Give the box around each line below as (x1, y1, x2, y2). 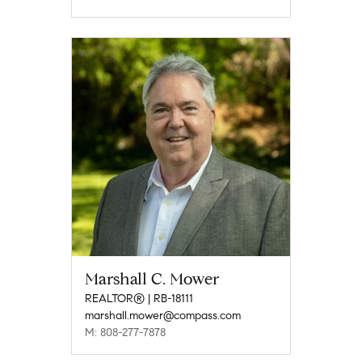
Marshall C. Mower (85, 268, 219, 289)
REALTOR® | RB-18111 (85, 291, 193, 305)
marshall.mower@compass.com (85, 308, 241, 322)
